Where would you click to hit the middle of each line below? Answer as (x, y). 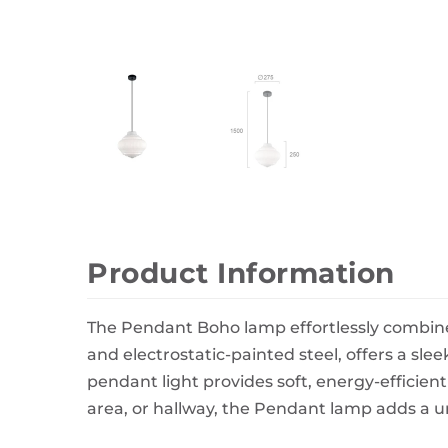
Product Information (241, 273)
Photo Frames (183, 43)
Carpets (160, 70)
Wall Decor (172, 16)
